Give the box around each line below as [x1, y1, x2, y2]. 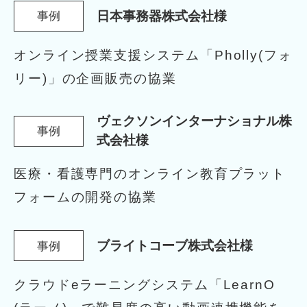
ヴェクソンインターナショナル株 [97, 114, 293, 129]
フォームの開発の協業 [13, 190, 158, 205]
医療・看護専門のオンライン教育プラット [13, 167, 286, 182]
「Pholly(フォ [199, 47, 293, 62]
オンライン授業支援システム [13, 47, 200, 62]
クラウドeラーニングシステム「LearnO [13, 278, 276, 293]
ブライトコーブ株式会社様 [97, 238, 254, 253]
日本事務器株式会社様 [97, 8, 228, 23]
